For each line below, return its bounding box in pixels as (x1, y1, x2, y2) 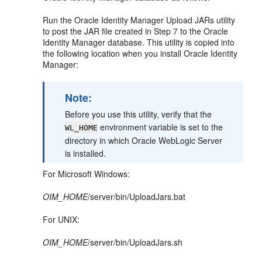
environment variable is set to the (98, 120, 223, 133)
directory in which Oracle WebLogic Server (65, 134, 223, 146)
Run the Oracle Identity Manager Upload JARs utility (43, 13, 236, 26)
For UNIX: (43, 213, 80, 225)
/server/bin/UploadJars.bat (88, 190, 186, 202)
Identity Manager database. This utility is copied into (43, 36, 235, 48)
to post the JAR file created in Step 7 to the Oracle (43, 25, 229, 37)
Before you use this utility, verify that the (65, 108, 212, 120)
